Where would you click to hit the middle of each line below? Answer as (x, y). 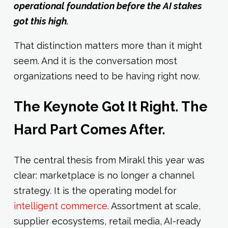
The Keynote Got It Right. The (110, 107)
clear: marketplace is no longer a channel (104, 175)
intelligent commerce (60, 206)
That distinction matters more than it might (108, 46)
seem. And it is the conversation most (95, 61)
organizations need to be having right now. (107, 76)
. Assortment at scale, (154, 206)
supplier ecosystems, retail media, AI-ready (107, 221)
